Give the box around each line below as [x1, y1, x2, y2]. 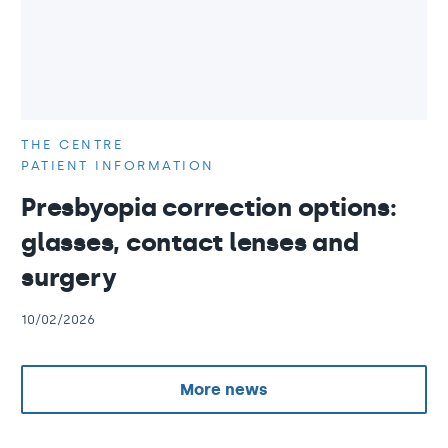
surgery [21, 262, 117, 294]
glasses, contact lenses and [21, 227, 359, 259]
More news [180, 379, 268, 399]
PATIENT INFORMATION [21, 158, 215, 174]
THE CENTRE [21, 137, 123, 153]
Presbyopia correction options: [21, 192, 397, 224]
